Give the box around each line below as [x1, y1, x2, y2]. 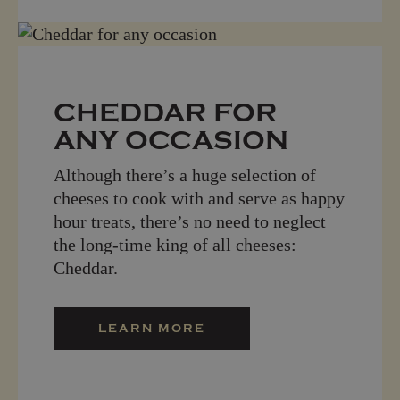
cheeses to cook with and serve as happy [54, 187, 345, 208]
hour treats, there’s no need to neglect [54, 211, 326, 231]
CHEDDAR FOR [54, 96, 277, 129]
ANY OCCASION [54, 124, 288, 156]
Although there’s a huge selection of [54, 164, 316, 185]
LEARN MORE [98, 321, 205, 335]
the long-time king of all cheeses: [54, 234, 296, 254]
